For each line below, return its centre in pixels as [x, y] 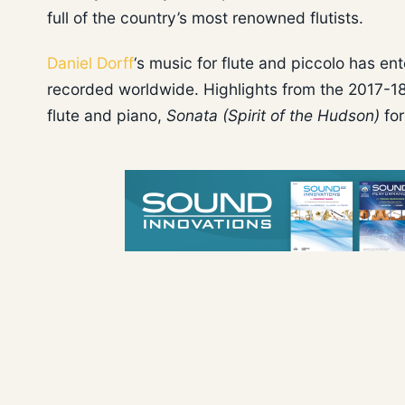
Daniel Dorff [90, 63]
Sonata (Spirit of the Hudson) [273, 116]
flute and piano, [107, 116]
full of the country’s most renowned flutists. [205, 17]
